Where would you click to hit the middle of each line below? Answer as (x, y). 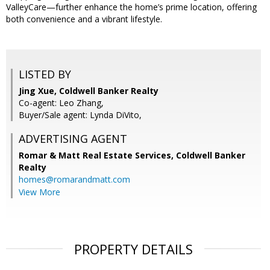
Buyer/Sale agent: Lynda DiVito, (80, 115)
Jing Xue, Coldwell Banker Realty (89, 91)
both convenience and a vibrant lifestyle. (84, 19)
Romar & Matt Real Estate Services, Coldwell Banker (132, 155)
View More (39, 192)
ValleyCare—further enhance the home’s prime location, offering (131, 7)
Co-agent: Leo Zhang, (61, 103)
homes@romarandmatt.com (74, 180)
